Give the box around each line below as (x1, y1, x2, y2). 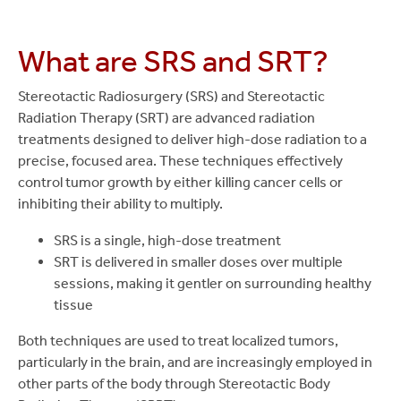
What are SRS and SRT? (18, 42, 328, 81)
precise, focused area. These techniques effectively (18, 152, 343, 170)
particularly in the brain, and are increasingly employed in (18, 354, 372, 371)
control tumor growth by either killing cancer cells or (18, 174, 343, 192)
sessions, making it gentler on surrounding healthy (54, 274, 371, 292)
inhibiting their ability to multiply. (18, 195, 223, 213)
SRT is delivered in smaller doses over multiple (54, 252, 343, 270)
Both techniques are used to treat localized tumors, (18, 332, 338, 350)
